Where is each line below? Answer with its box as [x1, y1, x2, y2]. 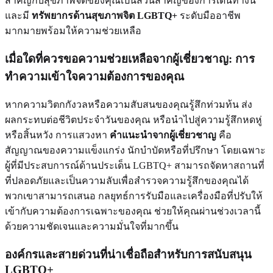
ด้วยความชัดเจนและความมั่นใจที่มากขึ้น [5, 221, 179, 232]
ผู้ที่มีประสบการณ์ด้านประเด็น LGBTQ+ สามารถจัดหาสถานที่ [5, 160, 264, 171]
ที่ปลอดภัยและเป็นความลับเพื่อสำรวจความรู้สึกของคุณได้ [5, 175, 249, 186]
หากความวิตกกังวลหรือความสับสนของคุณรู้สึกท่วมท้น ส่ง [5, 99, 252, 110]
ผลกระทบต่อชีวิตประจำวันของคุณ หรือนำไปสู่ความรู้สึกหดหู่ [5, 114, 262, 125]
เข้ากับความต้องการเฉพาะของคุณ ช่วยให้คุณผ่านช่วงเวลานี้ [5, 205, 261, 216]
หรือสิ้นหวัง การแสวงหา [5, 129, 110, 140]
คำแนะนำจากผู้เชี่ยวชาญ [110, 129, 216, 140]
